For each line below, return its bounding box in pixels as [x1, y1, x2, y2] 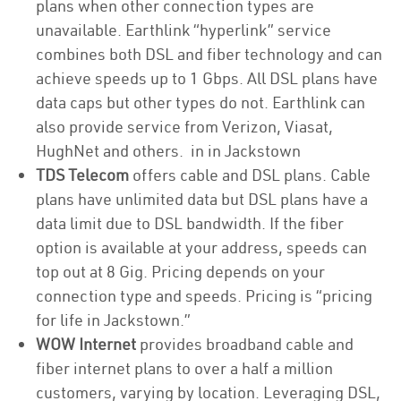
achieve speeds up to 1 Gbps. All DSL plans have [36, 68, 378, 89]
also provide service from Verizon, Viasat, [36, 116, 333, 137]
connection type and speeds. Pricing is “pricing [36, 286, 372, 306]
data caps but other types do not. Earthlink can [36, 92, 365, 113]
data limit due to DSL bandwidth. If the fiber [36, 213, 344, 234]
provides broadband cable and [136, 334, 354, 354]
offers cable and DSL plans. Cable [129, 165, 371, 185]
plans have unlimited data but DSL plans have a [36, 189, 368, 209]
